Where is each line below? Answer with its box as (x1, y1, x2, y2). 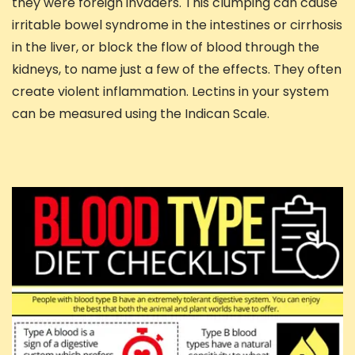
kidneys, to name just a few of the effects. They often (12, 59, 342, 78)
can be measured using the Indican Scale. (12, 104, 269, 123)
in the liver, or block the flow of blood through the (12, 37, 319, 56)
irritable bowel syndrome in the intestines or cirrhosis (12, 15, 342, 34)
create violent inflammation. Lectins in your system (12, 82, 329, 101)
